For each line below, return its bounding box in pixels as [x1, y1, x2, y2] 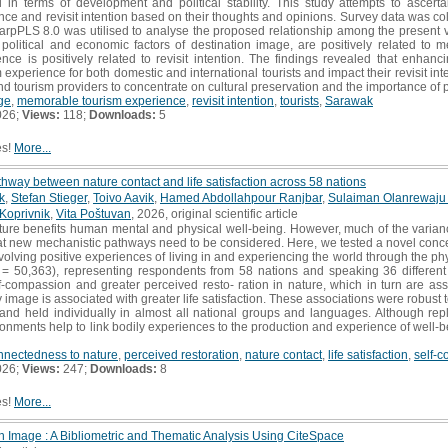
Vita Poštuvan [56, 206, 131, 221]
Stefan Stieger [11, 190, 87, 205]
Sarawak [325, 93, 373, 108]
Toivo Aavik [93, 190, 154, 205]
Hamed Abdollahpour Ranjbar [160, 190, 322, 205]
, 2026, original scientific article [131, 206, 298, 221]
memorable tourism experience [17, 93, 186, 108]
